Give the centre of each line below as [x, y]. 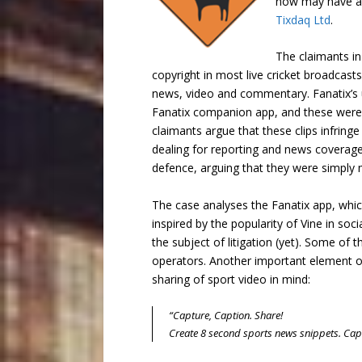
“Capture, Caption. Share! [225, 316]
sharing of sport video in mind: [231, 279]
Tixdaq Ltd [303, 20]
